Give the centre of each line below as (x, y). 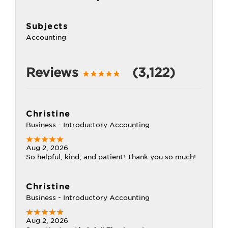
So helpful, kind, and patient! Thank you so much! (111, 157)
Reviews (54, 73)
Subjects (47, 26)
